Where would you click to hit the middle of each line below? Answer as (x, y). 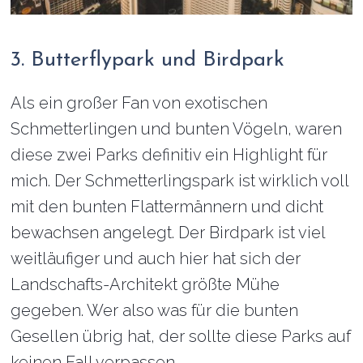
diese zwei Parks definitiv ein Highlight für (169, 154)
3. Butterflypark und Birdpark (148, 60)
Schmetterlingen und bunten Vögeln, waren (177, 128)
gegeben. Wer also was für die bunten (155, 310)
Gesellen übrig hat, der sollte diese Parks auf (181, 336)
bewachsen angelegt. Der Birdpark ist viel (168, 232)
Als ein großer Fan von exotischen (139, 102)
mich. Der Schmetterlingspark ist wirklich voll (180, 180)
